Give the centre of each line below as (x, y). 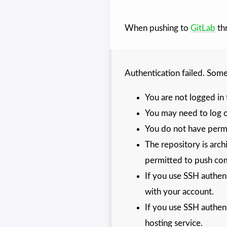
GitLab (203, 28)
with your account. (179, 192)
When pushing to (157, 28)
